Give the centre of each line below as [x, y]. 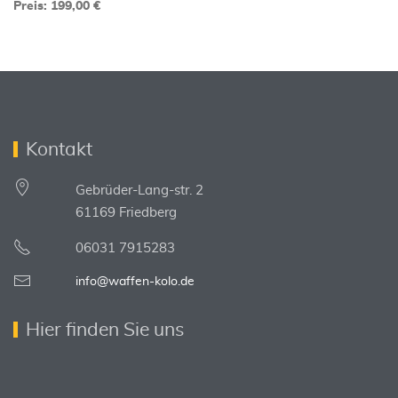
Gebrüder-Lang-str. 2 [139, 191]
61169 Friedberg [126, 213]
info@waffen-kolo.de [135, 282]
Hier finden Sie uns [105, 330]
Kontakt [60, 150]
